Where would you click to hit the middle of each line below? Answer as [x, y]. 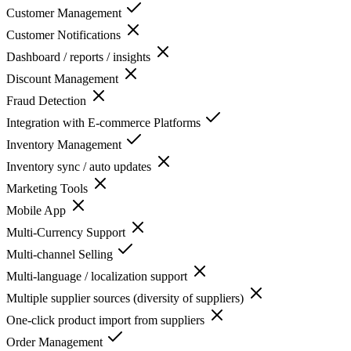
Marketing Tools [49, 188]
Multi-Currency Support [67, 232]
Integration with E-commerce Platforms [105, 122]
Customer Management [65, 13]
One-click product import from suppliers [107, 320]
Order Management [56, 342]
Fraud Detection [48, 100]
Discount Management [64, 78]
